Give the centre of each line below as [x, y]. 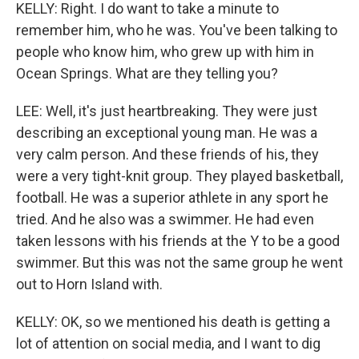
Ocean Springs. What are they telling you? [147, 73]
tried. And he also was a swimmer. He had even [165, 219]
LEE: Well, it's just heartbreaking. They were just [167, 111]
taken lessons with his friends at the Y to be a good [178, 241]
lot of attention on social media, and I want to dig [168, 343]
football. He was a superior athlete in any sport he [172, 198]
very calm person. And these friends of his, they [167, 154]
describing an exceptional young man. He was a [167, 133]
